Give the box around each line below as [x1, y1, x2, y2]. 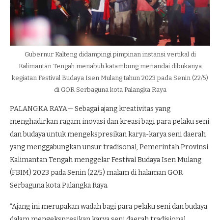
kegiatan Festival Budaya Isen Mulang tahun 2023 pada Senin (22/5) [12, 74, 208, 82]
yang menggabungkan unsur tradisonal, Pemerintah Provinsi [10, 143, 208, 151]
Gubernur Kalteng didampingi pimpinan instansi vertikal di [24, 51, 196, 58]
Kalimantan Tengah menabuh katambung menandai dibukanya [18, 62, 202, 70]
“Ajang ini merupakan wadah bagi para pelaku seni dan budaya [10, 202, 207, 211]
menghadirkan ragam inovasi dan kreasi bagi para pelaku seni [10, 117, 209, 126]
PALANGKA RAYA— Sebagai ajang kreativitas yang [10, 105, 170, 113]
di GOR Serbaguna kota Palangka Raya [54, 86, 166, 93]
